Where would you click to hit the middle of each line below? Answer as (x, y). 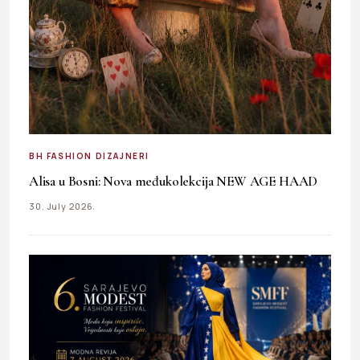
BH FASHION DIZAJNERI (89, 155)
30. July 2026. (63, 206)
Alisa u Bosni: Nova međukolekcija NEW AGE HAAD (174, 181)
